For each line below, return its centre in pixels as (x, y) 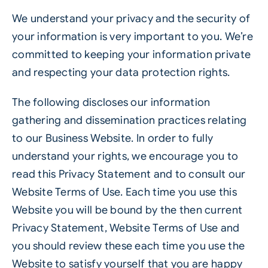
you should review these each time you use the (128, 246)
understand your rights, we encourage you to (125, 156)
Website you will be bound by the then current (127, 210)
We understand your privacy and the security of (131, 19)
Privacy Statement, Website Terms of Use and (126, 228)
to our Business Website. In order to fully (112, 138)
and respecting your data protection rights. (121, 72)
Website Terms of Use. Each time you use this (124, 192)
